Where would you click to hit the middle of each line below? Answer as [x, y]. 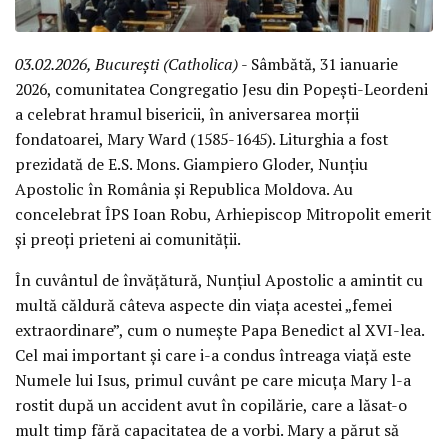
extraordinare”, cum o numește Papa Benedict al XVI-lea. [219, 329]
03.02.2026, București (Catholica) [126, 63]
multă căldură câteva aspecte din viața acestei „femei [203, 304]
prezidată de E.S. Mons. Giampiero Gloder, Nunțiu [191, 163]
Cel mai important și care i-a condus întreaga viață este [213, 354]
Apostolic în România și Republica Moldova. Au [184, 188]
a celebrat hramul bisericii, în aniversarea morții [187, 113]
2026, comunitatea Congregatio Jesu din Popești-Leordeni [221, 88]
